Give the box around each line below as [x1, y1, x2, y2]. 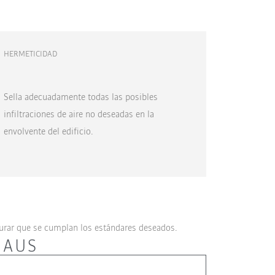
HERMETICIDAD [3, 47, 57, 60]
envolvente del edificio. [3, 123, 93, 138]
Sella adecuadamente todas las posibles [3, 89, 158, 104]
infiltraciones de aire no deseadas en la [3, 106, 154, 121]
